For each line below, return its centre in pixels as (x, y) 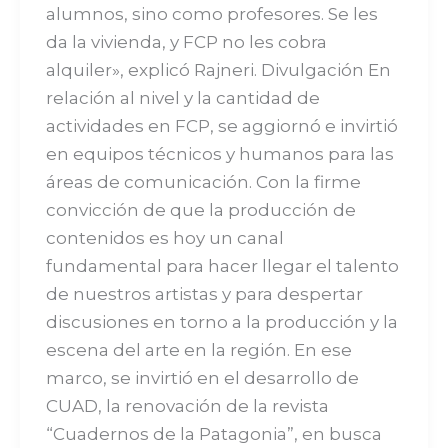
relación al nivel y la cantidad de (182, 97)
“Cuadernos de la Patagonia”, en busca (213, 433)
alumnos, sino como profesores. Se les (211, 13)
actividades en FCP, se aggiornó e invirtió (221, 125)
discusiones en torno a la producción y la (221, 321)
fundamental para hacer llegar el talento (222, 265)
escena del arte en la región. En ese (198, 349)
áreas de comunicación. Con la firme (203, 181)
